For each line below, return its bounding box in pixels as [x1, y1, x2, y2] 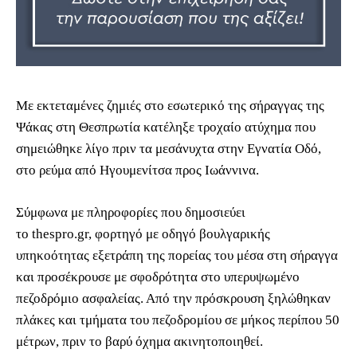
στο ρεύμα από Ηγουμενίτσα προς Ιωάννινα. [16, 162, 259, 178]
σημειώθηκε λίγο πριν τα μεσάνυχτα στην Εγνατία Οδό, [16, 140, 321, 156]
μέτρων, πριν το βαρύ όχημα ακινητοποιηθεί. [16, 333, 263, 349]
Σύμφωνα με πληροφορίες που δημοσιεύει [16, 204, 245, 220]
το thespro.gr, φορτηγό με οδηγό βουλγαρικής [16, 226, 270, 241]
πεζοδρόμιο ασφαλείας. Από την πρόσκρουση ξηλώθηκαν [16, 290, 331, 306]
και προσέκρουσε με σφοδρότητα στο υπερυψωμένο [16, 269, 300, 284]
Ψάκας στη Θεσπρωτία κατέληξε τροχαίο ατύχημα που [16, 119, 316, 135]
